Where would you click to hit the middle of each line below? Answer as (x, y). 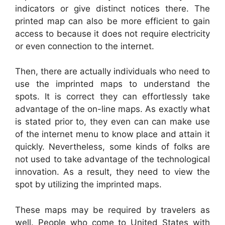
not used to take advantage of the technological (113, 159)
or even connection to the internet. (85, 46)
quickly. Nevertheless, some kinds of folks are (113, 147)
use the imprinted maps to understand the (113, 84)
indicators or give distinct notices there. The (113, 8)
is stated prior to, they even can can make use (113, 122)
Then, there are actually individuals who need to (113, 72)
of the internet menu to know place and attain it (113, 134)
